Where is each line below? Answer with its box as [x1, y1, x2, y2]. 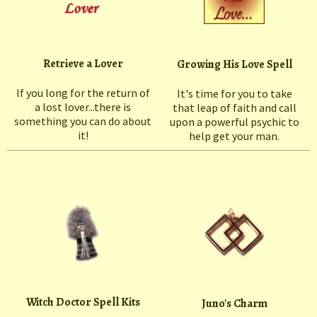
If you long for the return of [16, 86, 150, 100]
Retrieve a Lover [42, 56, 123, 72]
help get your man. [189, 129, 279, 144]
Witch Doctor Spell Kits [25, 294, 140, 311]
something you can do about [14, 114, 151, 129]
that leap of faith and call [172, 100, 296, 115]
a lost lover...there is [35, 100, 131, 115]
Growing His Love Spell [176, 57, 292, 73]
